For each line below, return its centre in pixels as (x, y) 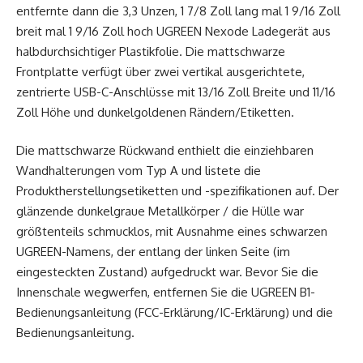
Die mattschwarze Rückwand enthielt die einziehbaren (165, 151)
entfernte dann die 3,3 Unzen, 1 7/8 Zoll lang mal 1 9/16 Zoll (178, 11)
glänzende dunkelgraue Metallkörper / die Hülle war (160, 211)
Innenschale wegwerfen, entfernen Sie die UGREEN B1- (166, 293)
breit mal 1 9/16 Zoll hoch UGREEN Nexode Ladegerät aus (173, 31)
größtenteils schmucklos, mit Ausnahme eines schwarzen (172, 232)
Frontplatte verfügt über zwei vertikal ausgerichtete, (160, 71)
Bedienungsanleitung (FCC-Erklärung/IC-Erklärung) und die (175, 313)
